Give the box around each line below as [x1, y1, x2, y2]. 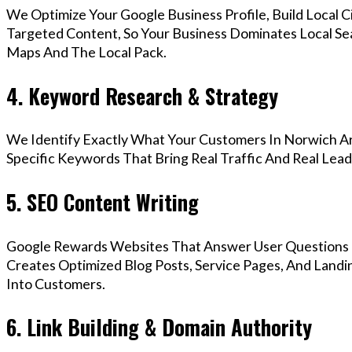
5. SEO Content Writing [6, 186, 199, 218]
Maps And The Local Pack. [6, 43, 167, 61]
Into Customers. [6, 274, 105, 292]
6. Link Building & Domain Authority [6, 311, 312, 343]
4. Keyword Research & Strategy [6, 79, 278, 112]
